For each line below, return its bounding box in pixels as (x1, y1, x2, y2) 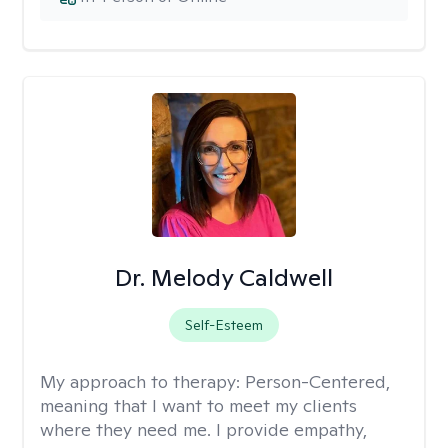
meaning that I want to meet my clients (40, 394, 357, 417)
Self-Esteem (184, 316, 263, 334)
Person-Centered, (245, 370, 390, 393)
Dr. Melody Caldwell (114, 262, 333, 293)
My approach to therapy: (40, 370, 245, 393)
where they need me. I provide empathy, (40, 418, 367, 441)
